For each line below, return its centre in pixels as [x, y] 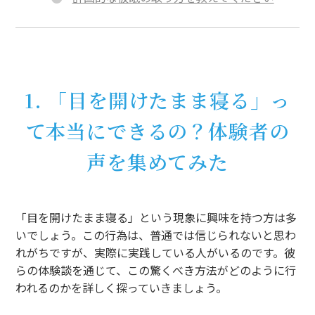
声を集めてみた [157, 161]
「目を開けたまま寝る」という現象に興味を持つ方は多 [156, 217]
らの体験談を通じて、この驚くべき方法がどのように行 [156, 270]
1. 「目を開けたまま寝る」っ [157, 99]
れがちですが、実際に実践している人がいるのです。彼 [156, 252]
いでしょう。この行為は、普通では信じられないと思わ [156, 234]
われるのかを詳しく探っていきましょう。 [122, 287]
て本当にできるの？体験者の [157, 130]
